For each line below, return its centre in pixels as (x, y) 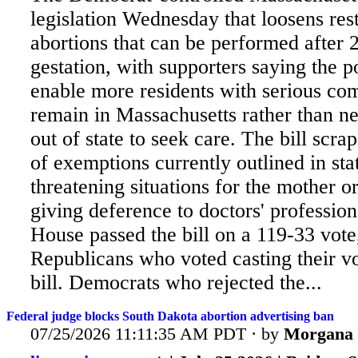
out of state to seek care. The (152, 139)
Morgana (318, 333)
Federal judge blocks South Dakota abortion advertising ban (170, 316)
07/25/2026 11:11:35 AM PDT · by (157, 333)
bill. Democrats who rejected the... (176, 283)
